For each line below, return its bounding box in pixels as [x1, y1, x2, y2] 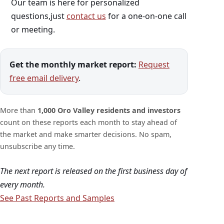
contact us [66, 10, 106, 22]
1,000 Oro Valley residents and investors [37, 105, 180, 115]
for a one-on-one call [105, 10, 186, 22]
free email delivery [9, 72, 78, 84]
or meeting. [10, 24, 55, 35]
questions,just [10, 10, 66, 22]
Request [138, 59, 169, 70]
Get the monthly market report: [9, 59, 136, 70]
